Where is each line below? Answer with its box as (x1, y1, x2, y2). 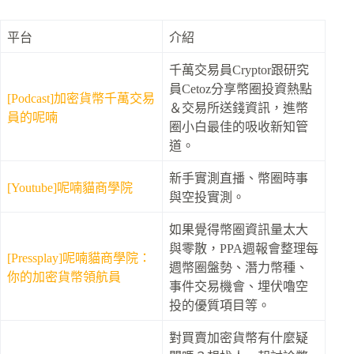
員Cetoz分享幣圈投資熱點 (169, 81, 312, 96)
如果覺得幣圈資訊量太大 (169, 222, 308, 236)
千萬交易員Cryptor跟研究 (169, 62, 309, 77)
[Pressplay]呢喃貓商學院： (7, 250, 151, 265)
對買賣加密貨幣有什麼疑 (169, 330, 308, 345)
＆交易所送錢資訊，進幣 (169, 100, 308, 115)
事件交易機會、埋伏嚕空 (169, 279, 308, 293)
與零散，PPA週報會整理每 (169, 241, 318, 255)
